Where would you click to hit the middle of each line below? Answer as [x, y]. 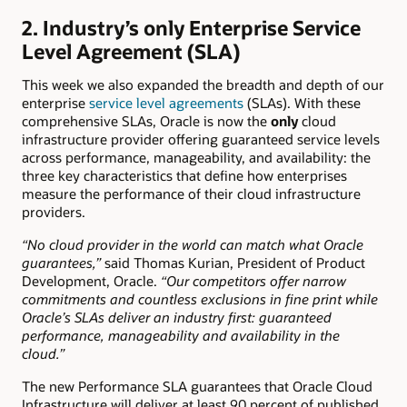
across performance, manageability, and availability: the [196, 157]
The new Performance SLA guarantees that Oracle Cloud [197, 387]
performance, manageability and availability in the [181, 336]
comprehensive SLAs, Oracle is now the [146, 120]
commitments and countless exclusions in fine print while [200, 299]
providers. [54, 211]
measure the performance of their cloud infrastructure [191, 193]
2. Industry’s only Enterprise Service [191, 28]
